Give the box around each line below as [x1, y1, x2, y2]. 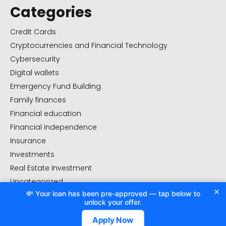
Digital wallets [10, 68, 59, 78]
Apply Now [92, 215, 134, 225]
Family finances [10, 95, 66, 105]
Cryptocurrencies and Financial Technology [10, 40, 167, 51]
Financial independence [10, 122, 97, 133]
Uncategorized [10, 177, 63, 187]
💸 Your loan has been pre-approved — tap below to [26, 189, 200, 198]
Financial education [10, 108, 81, 119]
